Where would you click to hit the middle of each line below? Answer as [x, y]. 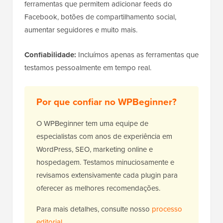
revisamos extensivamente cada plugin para [107, 175]
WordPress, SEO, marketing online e [95, 150]
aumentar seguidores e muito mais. [81, 30]
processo [167, 209]
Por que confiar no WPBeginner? [107, 102]
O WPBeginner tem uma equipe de [92, 124]
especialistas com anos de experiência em [104, 137]
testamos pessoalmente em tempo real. [88, 68]
